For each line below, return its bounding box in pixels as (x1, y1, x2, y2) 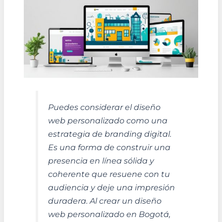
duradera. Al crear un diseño (48, 195, 162, 206)
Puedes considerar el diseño (48, 102, 161, 112)
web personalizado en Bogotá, (48, 209, 170, 219)
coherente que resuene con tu (48, 168, 170, 179)
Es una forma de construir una (48, 142, 170, 152)
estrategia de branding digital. (48, 128, 171, 139)
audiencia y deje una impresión (48, 182, 175, 192)
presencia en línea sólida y (48, 155, 154, 166)
